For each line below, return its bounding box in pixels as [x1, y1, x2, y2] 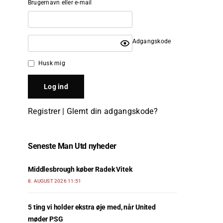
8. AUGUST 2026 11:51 [28, 178, 81, 184]
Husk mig [38, 60, 65, 67]
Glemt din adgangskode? [66, 107, 158, 116]
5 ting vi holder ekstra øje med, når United [28, 203, 156, 211]
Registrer [28, 107, 60, 116]
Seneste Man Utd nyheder [28, 141, 116, 151]
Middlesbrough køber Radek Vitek [28, 165, 132, 173]
